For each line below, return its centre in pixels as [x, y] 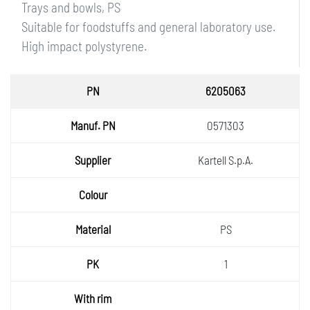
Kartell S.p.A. [226, 160]
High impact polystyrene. [84, 46]
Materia [66, 229]
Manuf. [66, 125]
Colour [66, 194]
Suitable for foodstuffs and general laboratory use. [148, 27]
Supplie [66, 160]
